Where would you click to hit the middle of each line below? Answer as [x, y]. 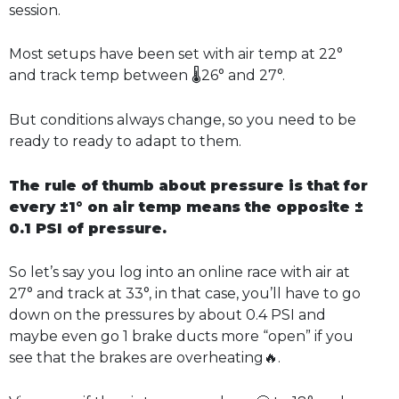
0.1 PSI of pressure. [88, 228]
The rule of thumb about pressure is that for [188, 185]
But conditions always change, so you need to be [183, 120]
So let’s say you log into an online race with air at [179, 273]
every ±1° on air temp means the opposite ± [186, 207]
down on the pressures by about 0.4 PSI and [167, 315]
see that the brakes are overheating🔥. [145, 358]
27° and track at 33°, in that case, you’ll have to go [185, 294]
